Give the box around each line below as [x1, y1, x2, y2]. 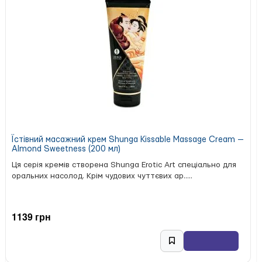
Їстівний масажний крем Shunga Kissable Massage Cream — [12, 136, 244, 144]
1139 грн [12, 209, 51, 223]
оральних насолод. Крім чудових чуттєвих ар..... [12, 172, 192, 181]
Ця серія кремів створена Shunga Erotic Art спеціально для [12, 161, 236, 170]
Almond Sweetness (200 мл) [12, 145, 120, 154]
